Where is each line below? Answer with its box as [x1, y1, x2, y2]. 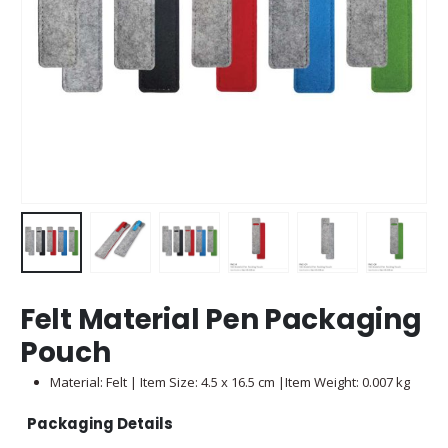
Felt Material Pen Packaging [20, 299, 422, 339]
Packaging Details [27, 412, 174, 434]
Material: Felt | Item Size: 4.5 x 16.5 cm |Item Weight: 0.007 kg [49, 372, 410, 391]
